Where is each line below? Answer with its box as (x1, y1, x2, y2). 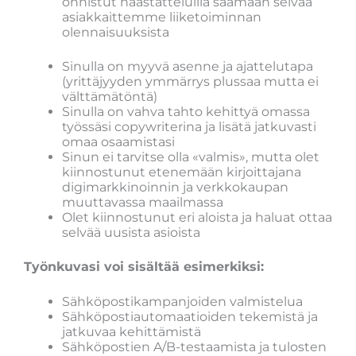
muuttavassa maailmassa (62, 194, 223, 210)
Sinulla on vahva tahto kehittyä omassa (62, 103, 310, 119)
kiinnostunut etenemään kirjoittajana (62, 164, 301, 180)
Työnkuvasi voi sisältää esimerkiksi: (24, 258, 264, 274)
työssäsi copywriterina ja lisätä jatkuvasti (62, 118, 316, 134)
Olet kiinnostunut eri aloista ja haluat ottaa (62, 209, 332, 225)
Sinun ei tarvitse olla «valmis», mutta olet (62, 149, 319, 164)
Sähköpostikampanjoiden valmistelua (62, 294, 303, 310)
